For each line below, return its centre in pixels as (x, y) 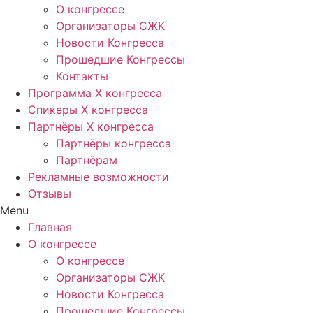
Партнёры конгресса (114, 143)
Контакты (82, 76)
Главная (50, 227)
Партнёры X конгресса (91, 126)
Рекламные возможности (99, 177)
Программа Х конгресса (95, 93)
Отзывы (50, 194)
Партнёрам (87, 160)
